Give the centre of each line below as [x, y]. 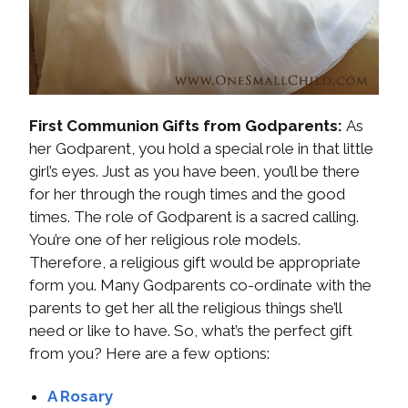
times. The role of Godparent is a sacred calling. [194, 217]
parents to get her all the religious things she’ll [185, 308]
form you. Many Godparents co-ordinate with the [200, 286]
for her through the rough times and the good [187, 194]
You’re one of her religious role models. [165, 240]
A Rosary [80, 397]
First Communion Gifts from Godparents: [186, 126]
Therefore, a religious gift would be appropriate [195, 263]
